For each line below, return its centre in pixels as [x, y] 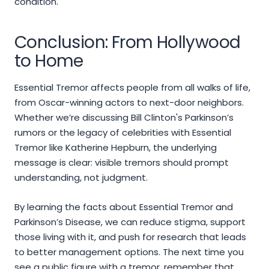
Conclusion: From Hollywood [128, 43]
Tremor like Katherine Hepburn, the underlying [116, 148]
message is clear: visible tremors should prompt [122, 163]
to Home [49, 61]
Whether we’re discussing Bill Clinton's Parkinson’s [124, 118]
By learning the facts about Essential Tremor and [124, 207]
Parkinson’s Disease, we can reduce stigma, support [130, 222]
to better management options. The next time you [129, 252]
